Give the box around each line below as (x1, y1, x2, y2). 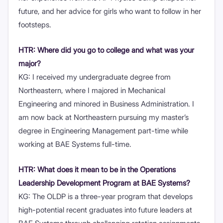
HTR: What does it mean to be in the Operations (18, 164, 176, 174)
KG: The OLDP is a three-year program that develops (18, 191, 193, 201)
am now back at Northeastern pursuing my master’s (18, 112, 189, 122)
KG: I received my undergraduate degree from (18, 72, 171, 82)
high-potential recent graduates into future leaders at (18, 205, 192, 215)
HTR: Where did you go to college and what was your (18, 45, 194, 55)
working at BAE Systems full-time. (18, 139, 131, 149)
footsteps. (18, 19, 51, 29)
